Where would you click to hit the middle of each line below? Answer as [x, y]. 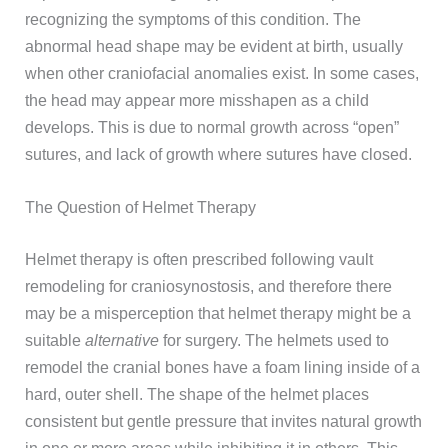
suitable [55, 339]
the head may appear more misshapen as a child [197, 100]
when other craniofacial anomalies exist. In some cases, [222, 73]
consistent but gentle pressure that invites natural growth [224, 420]
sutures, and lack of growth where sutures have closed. [219, 154]
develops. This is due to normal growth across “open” [212, 127]
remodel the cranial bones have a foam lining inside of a [223, 366]
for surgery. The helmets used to [274, 339]
